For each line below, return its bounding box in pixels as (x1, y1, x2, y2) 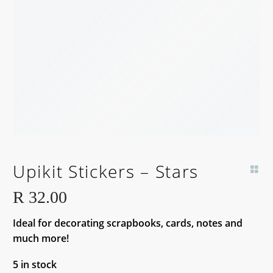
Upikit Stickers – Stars (13, 160, 199, 183)
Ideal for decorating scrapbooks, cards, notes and (13, 216, 243, 230)
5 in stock (13, 257, 57, 271)
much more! (13, 232, 69, 246)
